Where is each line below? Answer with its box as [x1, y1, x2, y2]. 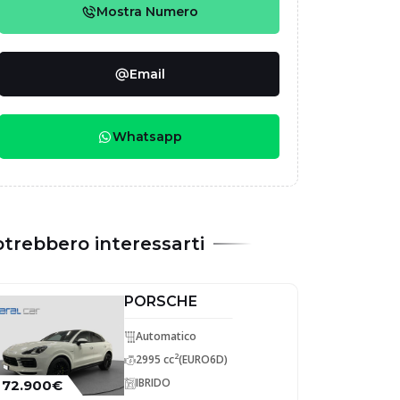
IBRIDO [136, 375, 171, 390]
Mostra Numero [96, 4, 198, 20]
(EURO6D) [179, 352, 228, 367]
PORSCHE [124, 293, 197, 310]
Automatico [136, 329, 196, 344]
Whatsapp [112, 129, 182, 145]
